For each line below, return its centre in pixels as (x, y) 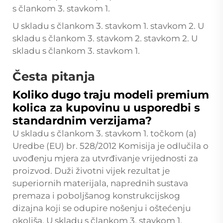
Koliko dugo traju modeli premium (111, 95)
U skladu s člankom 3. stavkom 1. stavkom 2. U (108, 26)
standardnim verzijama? (82, 120)
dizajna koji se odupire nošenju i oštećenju (102, 208)
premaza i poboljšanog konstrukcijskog (96, 195)
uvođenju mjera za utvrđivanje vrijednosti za (105, 158)
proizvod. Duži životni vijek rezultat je (91, 170)
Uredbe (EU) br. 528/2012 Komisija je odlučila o (111, 146)
